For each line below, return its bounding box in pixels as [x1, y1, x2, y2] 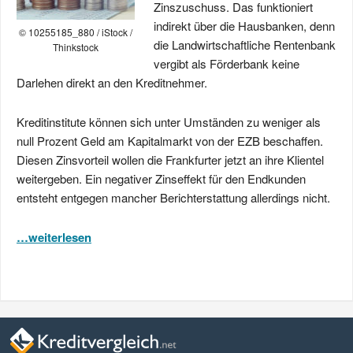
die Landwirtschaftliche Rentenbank [154, 36, 336, 53]
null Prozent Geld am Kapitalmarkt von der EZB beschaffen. [17, 132, 323, 149]
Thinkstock [53, 40, 98, 54]
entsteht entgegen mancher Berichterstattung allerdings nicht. [17, 189, 330, 206]
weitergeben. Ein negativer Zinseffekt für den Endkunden [17, 170, 306, 187]
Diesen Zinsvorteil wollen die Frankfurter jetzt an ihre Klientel [17, 151, 324, 168]
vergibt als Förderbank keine [154, 55, 299, 72]
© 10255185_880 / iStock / [19, 25, 132, 39]
